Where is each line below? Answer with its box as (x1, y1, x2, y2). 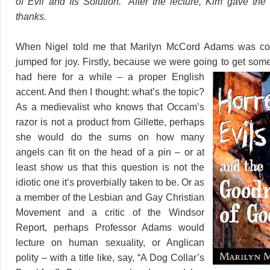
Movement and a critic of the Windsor (16, 207, 204, 218)
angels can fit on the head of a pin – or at (16, 146, 204, 157)
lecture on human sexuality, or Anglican (16, 237, 204, 248)
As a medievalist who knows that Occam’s (16, 101, 204, 112)
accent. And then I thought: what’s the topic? (16, 86, 204, 97)
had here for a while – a (16, 71, 139, 82)
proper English (139, 71, 204, 82)
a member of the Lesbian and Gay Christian (16, 192, 204, 202)
